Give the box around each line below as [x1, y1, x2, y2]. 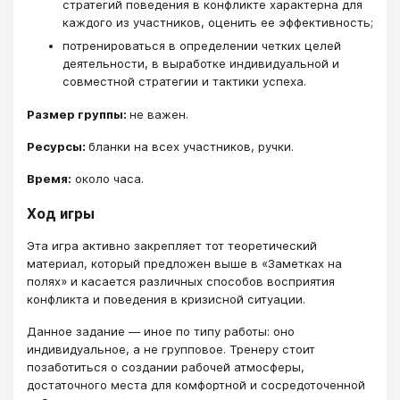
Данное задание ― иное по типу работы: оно [27, 324, 295, 339]
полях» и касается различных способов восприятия [27, 273, 335, 288]
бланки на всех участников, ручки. [88, 138, 294, 154]
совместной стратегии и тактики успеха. [62, 74, 306, 89]
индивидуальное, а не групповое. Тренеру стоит [27, 342, 315, 357]
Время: [27, 171, 71, 187]
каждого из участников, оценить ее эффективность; [62, 14, 373, 29]
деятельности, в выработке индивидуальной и [62, 56, 339, 71]
